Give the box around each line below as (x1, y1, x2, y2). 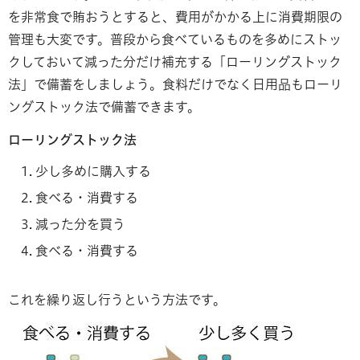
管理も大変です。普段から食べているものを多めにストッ (8, 33, 342, 47)
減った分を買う (35, 217, 125, 231)
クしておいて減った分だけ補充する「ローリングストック (8, 55, 342, 69)
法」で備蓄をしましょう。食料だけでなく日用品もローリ (8, 78, 342, 92)
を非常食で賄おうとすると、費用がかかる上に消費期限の (8, 10, 342, 24)
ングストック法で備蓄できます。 (8, 100, 200, 114)
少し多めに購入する (35, 164, 151, 178)
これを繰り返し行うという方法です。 (8, 292, 226, 306)
